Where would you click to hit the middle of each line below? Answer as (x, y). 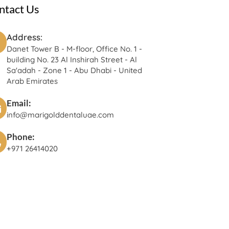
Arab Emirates (32, 81)
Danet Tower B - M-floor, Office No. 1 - (74, 49)
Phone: (20, 137)
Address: (24, 37)
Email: (19, 103)
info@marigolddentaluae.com (60, 115)
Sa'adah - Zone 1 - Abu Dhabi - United (74, 70)
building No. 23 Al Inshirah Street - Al (72, 60)
